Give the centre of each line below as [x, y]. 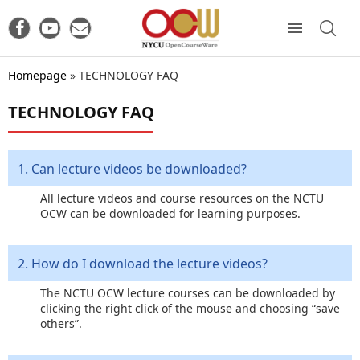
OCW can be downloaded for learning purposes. [170, 213]
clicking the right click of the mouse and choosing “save [190, 308]
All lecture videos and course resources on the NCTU [182, 198]
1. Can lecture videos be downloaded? [132, 168]
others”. [61, 323]
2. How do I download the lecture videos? [143, 263]
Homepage [37, 75]
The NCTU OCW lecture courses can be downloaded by [188, 292]
